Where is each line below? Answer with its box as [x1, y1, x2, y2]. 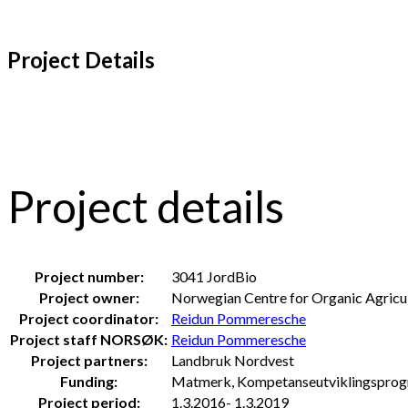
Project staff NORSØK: [10, 331, 168, 349]
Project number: [34, 268, 144, 286]
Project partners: [30, 352, 148, 370]
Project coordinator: [19, 310, 158, 328]
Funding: [60, 372, 117, 391]
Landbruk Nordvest [171, 352, 294, 370]
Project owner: [38, 289, 139, 307]
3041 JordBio [171, 268, 257, 286]
